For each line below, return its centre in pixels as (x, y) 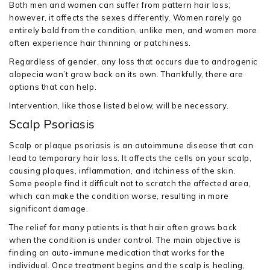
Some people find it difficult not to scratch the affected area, (130, 183)
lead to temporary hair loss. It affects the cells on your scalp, (130, 158)
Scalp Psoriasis (52, 124)
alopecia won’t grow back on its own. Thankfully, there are (126, 74)
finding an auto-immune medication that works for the (117, 253)
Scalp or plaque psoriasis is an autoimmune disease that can (131, 145)
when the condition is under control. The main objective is (125, 240)
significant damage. (49, 209)
